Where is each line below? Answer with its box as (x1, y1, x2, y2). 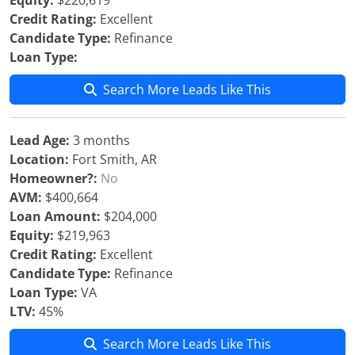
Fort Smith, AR (69, 151, 157, 168)
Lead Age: (10, 132, 70, 149)
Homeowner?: (10, 170, 97, 187)
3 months (70, 132, 130, 149)
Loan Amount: (10, 208, 101, 225)
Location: (10, 151, 69, 168)
